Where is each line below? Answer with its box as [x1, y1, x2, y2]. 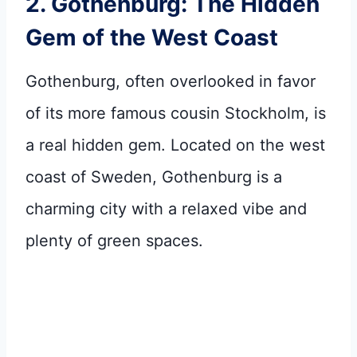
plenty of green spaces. [25, 230, 203, 250]
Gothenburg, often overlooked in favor [25, 71, 316, 91]
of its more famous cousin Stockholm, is [25, 103, 326, 123]
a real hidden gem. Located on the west [25, 135, 325, 155]
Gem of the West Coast [25, 23, 278, 51]
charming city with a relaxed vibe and [25, 198, 307, 218]
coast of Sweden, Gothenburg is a [25, 167, 282, 186]
